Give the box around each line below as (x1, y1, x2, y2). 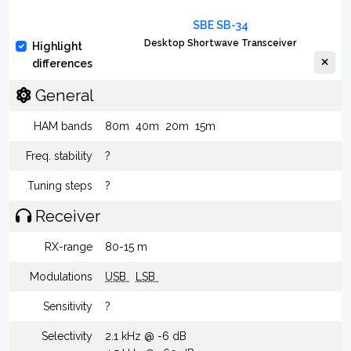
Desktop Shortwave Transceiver (143, 37, 297, 49)
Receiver (31, 207, 100, 226)
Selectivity (42, 330, 92, 342)
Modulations (30, 270, 92, 283)
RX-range (45, 241, 92, 253)
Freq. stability (26, 150, 92, 162)
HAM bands (34, 120, 92, 132)
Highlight (32, 40, 82, 52)
